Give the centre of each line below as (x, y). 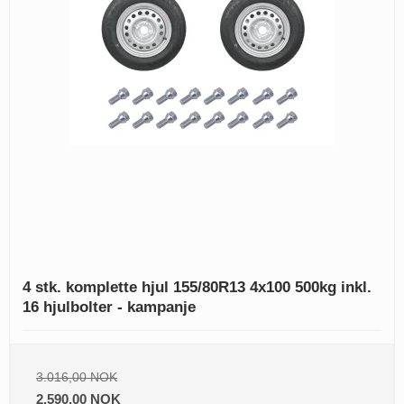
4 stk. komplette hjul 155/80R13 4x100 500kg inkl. (197, 288)
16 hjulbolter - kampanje (109, 308)
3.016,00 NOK (77, 377)
